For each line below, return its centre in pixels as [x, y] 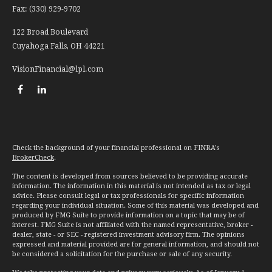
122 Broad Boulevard [50, 32]
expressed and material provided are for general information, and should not [136, 244]
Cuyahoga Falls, [40, 46]
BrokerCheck [33, 158]
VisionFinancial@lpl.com [58, 69]
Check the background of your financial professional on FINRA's [116, 148]
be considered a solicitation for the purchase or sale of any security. [122, 254]
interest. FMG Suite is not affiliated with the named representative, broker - [132, 225]
